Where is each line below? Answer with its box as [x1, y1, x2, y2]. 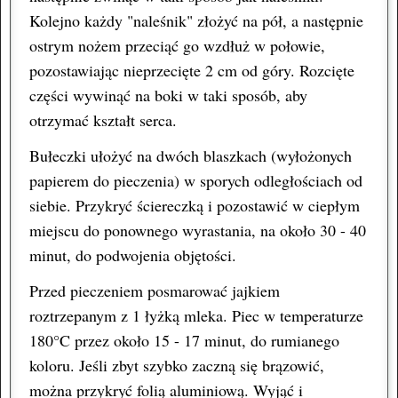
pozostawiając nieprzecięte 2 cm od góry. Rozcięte [29, 59, 354, 81]
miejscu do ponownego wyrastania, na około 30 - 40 [29, 219, 366, 241]
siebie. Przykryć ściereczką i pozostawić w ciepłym [29, 194, 360, 216]
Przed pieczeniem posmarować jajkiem [29, 279, 280, 301]
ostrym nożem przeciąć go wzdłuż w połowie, [29, 34, 325, 56]
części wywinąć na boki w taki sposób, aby [29, 84, 307, 106]
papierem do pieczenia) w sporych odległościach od [29, 169, 362, 191]
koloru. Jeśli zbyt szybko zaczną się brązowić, [29, 354, 324, 376]
